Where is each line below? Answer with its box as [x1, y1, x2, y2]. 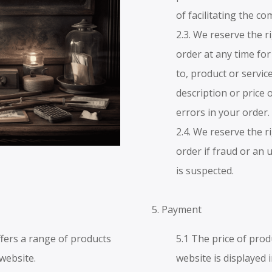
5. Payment [152, 203, 202, 217]
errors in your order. [176, 106, 270, 120]
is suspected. [176, 164, 234, 178]
